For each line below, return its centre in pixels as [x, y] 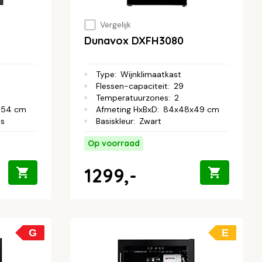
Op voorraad [114, 144]
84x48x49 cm [191, 110]
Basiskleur [115, 121]
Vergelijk [115, 25]
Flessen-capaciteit [132, 86]
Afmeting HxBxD [127, 110]
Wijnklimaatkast [151, 75]
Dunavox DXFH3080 [134, 41]
